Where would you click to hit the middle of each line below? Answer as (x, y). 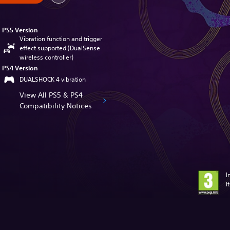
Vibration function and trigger (61, 39)
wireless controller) (47, 57)
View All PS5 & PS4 (51, 95)
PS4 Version (20, 68)
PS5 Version (20, 30)
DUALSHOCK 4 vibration (53, 79)
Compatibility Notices (56, 106)
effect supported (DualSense (60, 48)
